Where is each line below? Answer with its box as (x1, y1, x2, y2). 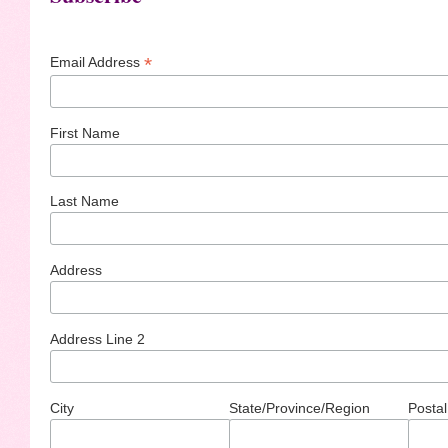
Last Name (50, 193, 119, 210)
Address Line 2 (50, 330, 145, 347)
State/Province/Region (229, 399, 371, 416)
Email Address (50, 53, 144, 70)
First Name (50, 124, 120, 141)
